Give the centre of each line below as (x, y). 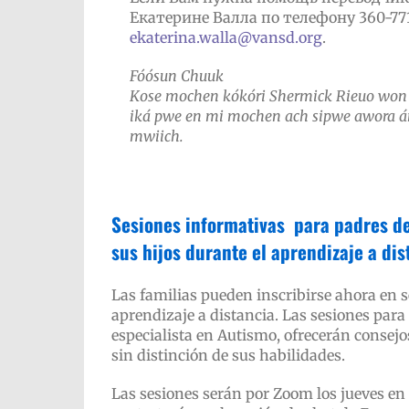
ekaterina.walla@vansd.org (226, 37)
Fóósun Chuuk (177, 76)
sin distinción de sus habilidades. (228, 355)
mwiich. (157, 136)
